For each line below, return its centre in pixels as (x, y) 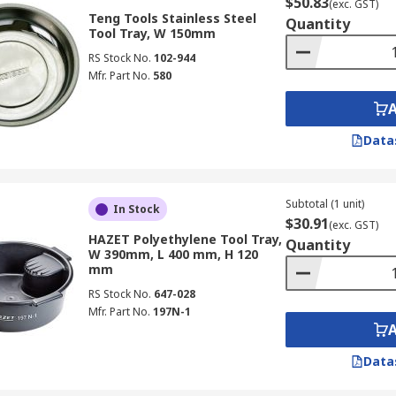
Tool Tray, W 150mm (152, 33)
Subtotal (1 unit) (324, 204)
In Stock (136, 209)
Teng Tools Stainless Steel (172, 18)
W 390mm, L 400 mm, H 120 (173, 254)
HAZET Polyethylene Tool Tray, (185, 239)
